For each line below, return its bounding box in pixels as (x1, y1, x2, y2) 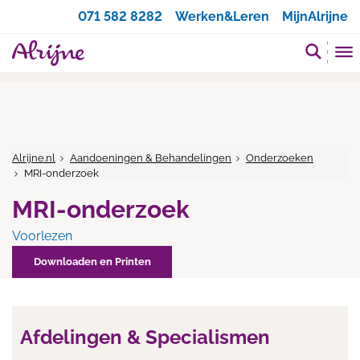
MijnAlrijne (282, 9, 348, 24)
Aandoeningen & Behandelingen (70, 152, 231, 164)
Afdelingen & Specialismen (20, 325, 270, 349)
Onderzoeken (246, 152, 313, 164)
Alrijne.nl (12, 152, 55, 164)
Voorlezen (12, 228, 72, 243)
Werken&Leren (175, 9, 269, 24)
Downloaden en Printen (33, 256, 151, 268)
